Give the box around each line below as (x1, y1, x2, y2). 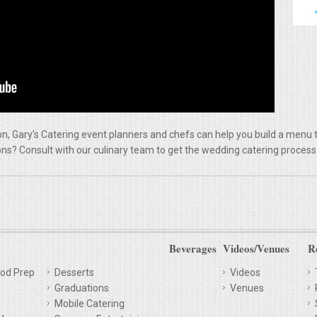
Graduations (54, 282, 109, 294)
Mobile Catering (54, 297, 125, 309)
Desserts (54, 266, 94, 278)
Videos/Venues (223, 240, 289, 256)
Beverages (169, 240, 217, 256)
